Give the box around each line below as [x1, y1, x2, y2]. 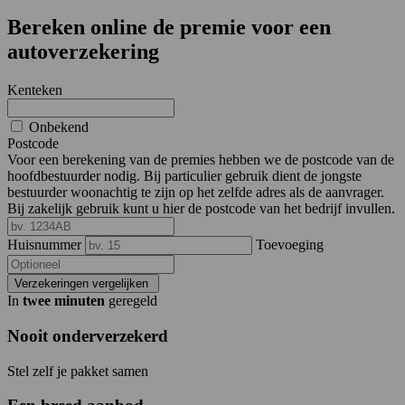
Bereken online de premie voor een [7, 15, 331, 40]
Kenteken [7, 82, 62, 99]
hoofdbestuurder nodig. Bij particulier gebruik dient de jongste [7, 168, 362, 184]
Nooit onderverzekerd [7, 326, 168, 346]
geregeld [105, 293, 157, 309]
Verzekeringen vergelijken [14, 277, 152, 291]
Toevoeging [256, 237, 324, 253]
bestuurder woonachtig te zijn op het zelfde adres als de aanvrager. [7, 184, 384, 201]
